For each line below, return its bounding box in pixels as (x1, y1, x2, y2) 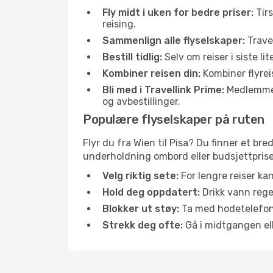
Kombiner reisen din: (102, 68, 200, 79)
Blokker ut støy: (102, 203, 179, 214)
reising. (102, 18, 136, 30)
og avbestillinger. (102, 96, 180, 107)
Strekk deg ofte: (102, 219, 183, 231)
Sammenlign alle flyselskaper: (102, 35, 245, 46)
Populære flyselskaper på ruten (83, 112, 264, 127)
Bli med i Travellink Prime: (102, 84, 224, 96)
